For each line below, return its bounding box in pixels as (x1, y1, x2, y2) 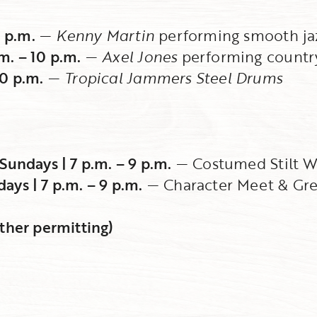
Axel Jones (102, 45, 178, 68)
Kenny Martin (56, 24, 154, 47)
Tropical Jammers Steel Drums (64, 67, 283, 89)
